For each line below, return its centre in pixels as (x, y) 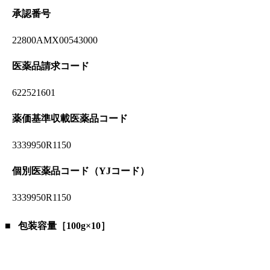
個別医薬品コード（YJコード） (81, 171)
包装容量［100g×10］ (64, 226)
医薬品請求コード (51, 66)
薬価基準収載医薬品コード (70, 119)
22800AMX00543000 (55, 40)
